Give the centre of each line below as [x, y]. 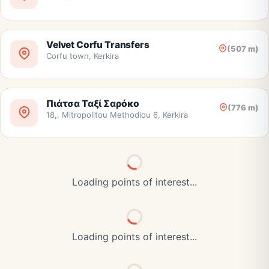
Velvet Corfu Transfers [98, 45]
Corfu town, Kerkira [83, 56]
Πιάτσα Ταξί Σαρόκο [93, 104]
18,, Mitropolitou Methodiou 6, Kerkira [117, 115]
